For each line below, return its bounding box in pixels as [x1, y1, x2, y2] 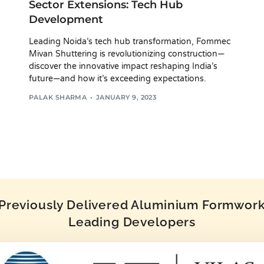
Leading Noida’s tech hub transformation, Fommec [29, 36, 230, 47]
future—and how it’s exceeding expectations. [29, 73, 206, 84]
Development [29, 12, 103, 26]
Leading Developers [68, 214, 196, 230]
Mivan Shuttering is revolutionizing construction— [29, 48, 225, 59]
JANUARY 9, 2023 [95, 93, 157, 102]
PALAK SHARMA [29, 93, 87, 102]
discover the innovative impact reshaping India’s [29, 61, 217, 71]
